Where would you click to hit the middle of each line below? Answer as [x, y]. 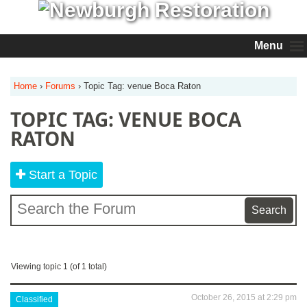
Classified [34, 299]
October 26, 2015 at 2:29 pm [244, 297]
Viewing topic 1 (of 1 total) [59, 267]
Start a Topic [63, 175]
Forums [60, 86]
